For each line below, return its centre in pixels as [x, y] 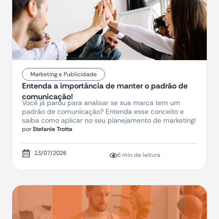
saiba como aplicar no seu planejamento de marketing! [109, 120]
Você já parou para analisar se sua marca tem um [101, 103]
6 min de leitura [139, 155]
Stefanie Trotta [52, 129]
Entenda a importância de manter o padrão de [105, 86]
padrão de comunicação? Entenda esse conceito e [103, 112]
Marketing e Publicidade [64, 75]
